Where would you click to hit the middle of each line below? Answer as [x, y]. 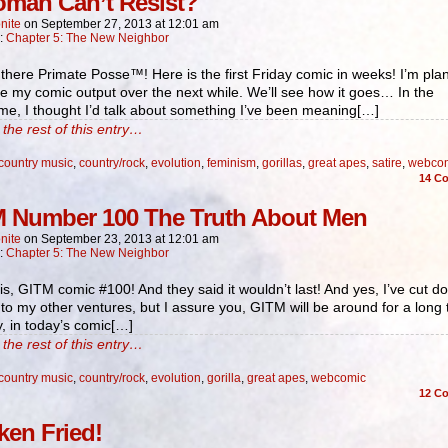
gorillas [282, 163]
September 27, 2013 [96, 24]
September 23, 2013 [96, 239]
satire [387, 163]
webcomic [338, 378]
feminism [231, 163]
